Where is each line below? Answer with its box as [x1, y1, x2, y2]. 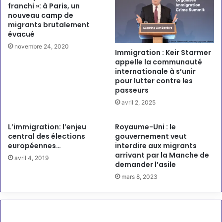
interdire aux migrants [115, 140, 197, 151]
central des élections [8, 131, 85, 141]
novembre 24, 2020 [14, 43, 69, 50]
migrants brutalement [8, 20, 90, 30]
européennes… [8, 140, 61, 151]
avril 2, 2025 [121, 98, 156, 106]
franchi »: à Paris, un [8, 1, 80, 11]
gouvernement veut [115, 131, 187, 141]
